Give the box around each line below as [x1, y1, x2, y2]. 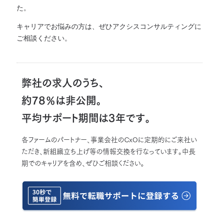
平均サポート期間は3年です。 [22, 113, 151, 123]
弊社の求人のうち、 [22, 78, 104, 88]
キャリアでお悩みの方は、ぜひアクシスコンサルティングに [17, 21, 201, 31]
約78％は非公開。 [22, 95, 102, 106]
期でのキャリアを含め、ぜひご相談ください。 [22, 160, 144, 167]
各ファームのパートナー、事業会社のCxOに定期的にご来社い [22, 136, 197, 143]
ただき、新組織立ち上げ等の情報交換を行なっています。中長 [22, 148, 196, 155]
